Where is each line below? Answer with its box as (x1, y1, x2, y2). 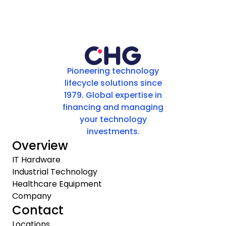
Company (12, 190, 51, 202)
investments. (86, 125, 140, 137)
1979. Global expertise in (64, 89, 162, 101)
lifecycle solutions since (64, 77, 162, 89)
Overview (12, 137, 68, 154)
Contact (12, 201, 64, 218)
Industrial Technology (12, 165, 97, 178)
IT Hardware (12, 153, 61, 165)
